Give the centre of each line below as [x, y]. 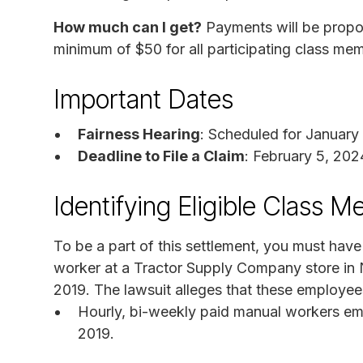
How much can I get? [128, 28]
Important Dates [143, 100]
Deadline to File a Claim [161, 156]
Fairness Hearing [139, 135]
